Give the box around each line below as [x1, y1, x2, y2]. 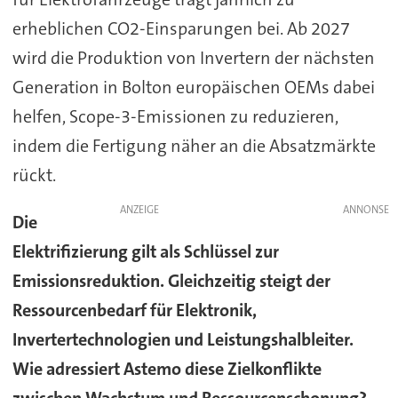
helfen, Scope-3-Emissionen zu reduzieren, [12, 105, 338, 129]
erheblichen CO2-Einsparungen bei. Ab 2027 [12, 17, 350, 41]
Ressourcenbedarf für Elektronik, [12, 298, 257, 322]
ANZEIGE [119, 203, 159, 218]
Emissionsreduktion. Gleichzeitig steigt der [12, 269, 330, 293]
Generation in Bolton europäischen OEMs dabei [12, 76, 375, 99]
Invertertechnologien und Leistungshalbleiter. [12, 328, 354, 352]
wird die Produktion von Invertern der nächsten [12, 46, 375, 70]
